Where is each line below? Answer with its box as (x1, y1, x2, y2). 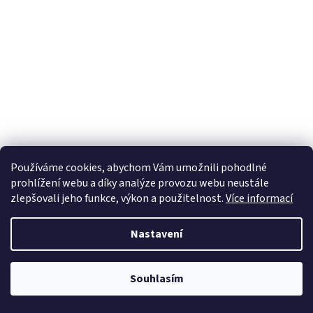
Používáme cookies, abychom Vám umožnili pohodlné (10, 160, 267, 175)
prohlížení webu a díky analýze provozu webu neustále (10, 175, 269, 191)
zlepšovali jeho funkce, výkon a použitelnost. (10, 191, 226, 206)
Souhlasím (129, 271, 184, 286)
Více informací (226, 191, 293, 206)
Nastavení (131, 226, 182, 242)
